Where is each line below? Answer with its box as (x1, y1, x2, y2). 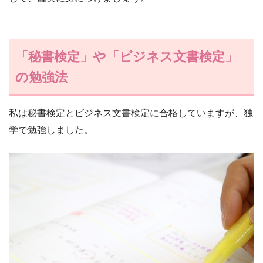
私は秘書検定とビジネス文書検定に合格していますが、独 (9, 108, 253, 119)
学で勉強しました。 (9, 125, 93, 136)
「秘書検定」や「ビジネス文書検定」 (15, 49, 238, 64)
